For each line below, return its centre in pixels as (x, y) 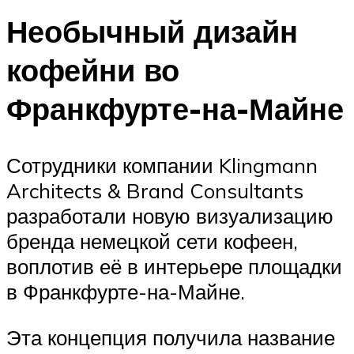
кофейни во (93, 70)
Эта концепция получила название (171, 337)
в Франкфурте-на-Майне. (126, 292)
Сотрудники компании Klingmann (162, 166)
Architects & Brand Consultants (155, 191)
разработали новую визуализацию (170, 216)
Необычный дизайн (152, 31)
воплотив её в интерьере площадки (174, 267)
